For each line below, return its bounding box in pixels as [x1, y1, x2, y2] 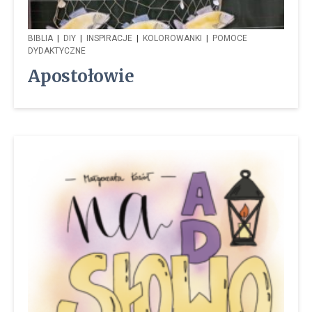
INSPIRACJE [86, 33, 132, 44]
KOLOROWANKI [143, 33, 202, 44]
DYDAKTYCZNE [28, 46, 86, 56]
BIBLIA [28, 33, 53, 44]
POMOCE [212, 33, 247, 44]
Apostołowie [28, 65, 134, 88]
